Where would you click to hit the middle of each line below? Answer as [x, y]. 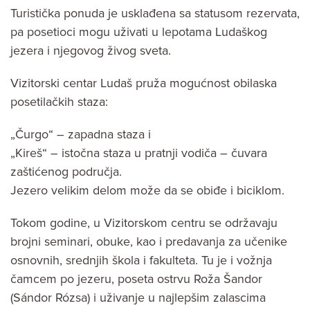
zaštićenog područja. [66, 172]
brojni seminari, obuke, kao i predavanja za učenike [149, 242]
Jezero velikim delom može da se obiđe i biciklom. [147, 191]
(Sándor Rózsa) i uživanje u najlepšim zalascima [138, 298]
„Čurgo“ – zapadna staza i [81, 135]
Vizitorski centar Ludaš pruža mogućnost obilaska [144, 83]
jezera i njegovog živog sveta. [91, 51]
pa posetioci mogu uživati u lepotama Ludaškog [139, 32]
